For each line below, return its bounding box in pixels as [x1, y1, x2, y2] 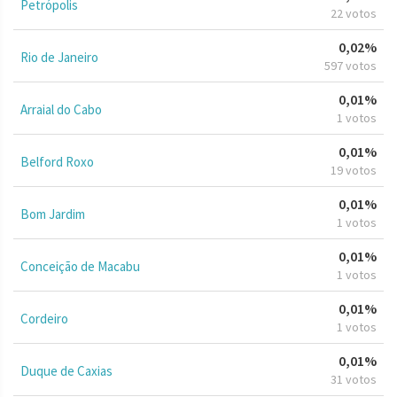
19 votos [331, 161, 377, 178]
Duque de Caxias [20, 362, 113, 379]
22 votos [331, 4, 377, 21]
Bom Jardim [20, 205, 85, 222]
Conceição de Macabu [20, 257, 140, 275]
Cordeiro [20, 309, 68, 327]
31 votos [331, 370, 377, 387]
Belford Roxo [20, 152, 94, 170]
